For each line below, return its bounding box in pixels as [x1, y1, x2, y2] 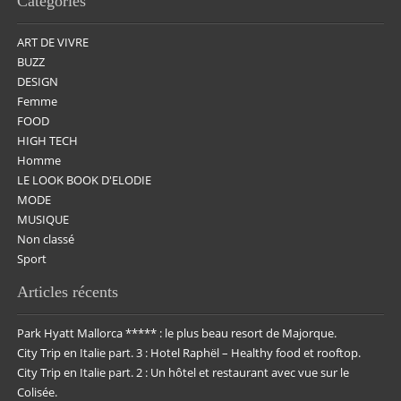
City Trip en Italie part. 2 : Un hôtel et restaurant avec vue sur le [17, 364, 350, 381]
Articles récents [17, 283, 119, 302]
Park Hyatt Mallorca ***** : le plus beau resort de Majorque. [17, 325, 337, 342]
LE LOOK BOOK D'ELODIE [17, 172, 152, 189]
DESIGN [17, 73, 59, 90]
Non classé [17, 231, 75, 248]
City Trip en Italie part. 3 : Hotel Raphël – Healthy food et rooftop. [17, 345, 362, 362]
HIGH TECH [17, 132, 79, 149]
